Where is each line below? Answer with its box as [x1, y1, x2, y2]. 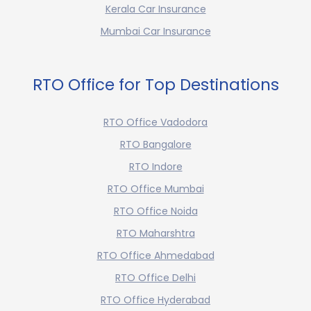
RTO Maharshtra [116, 226, 195, 241]
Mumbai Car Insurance [100, 24, 211, 39]
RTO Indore [128, 160, 183, 174]
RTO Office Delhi [115, 271, 196, 285]
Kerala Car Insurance [105, 2, 206, 17]
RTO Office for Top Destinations [32, 74, 279, 96]
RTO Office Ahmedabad [96, 249, 215, 263]
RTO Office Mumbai [107, 182, 204, 196]
